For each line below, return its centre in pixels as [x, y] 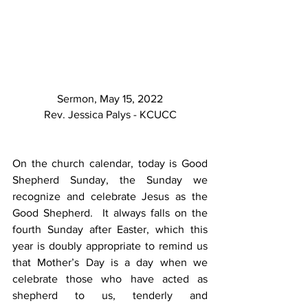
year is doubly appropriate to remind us [110, 246]
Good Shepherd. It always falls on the [110, 213]
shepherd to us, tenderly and [110, 296]
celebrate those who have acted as [110, 279]
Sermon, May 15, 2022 [110, 99]
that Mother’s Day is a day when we [110, 263]
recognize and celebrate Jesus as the [110, 197]
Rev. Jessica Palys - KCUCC [110, 115]
